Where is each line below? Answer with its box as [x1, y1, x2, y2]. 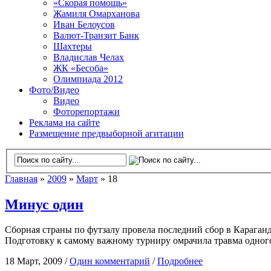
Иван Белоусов [53, 19, 115, 30]
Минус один [5, 196, 83, 212]
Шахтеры [53, 41, 92, 51]
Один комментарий [70, 256, 150, 267]
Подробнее [157, 256, 203, 267]
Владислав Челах [53, 52, 124, 62]
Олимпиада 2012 [53, 74, 123, 84]
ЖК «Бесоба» [53, 63, 108, 73]
